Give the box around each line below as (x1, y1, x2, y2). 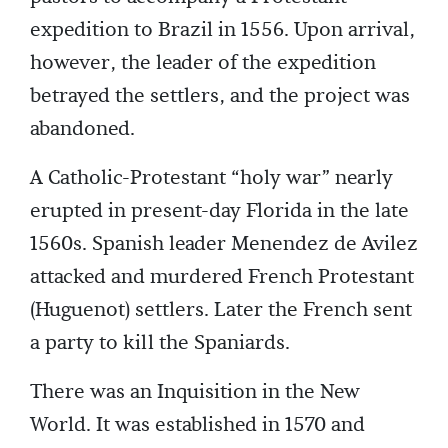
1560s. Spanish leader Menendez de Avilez (30, 231, 418, 257)
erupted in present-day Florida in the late (30, 198, 409, 224)
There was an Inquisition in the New (30, 379, 360, 405)
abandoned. (30, 116, 135, 142)
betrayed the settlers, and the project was (30, 83, 410, 109)
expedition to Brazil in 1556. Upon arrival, (30, 17, 415, 43)
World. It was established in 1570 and (30, 412, 365, 438)
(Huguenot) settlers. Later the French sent (30, 297, 412, 323)
